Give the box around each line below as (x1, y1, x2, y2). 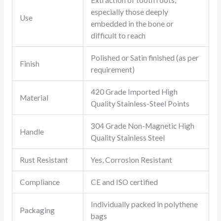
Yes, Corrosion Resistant (91, 155, 173, 165)
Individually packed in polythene (91, 200, 198, 209)
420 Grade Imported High (91, 87, 178, 97)
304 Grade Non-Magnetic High (91, 121, 195, 131)
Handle (20, 127, 44, 137)
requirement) (91, 65, 135, 74)
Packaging (20, 206, 55, 215)
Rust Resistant (20, 155, 69, 165)
